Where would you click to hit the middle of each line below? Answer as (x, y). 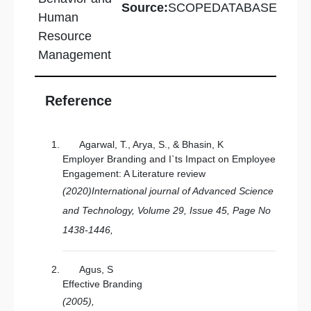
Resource (65, 36)
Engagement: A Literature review (134, 174)
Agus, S (96, 269)
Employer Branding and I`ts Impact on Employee (169, 159)
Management (75, 55)
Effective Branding (102, 284)
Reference (78, 101)
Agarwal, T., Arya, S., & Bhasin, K (151, 144)
